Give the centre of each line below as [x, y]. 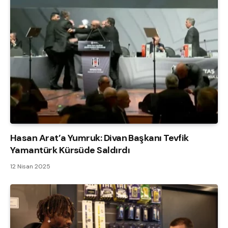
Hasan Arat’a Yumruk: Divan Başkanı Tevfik [99, 138]
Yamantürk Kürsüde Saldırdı [70, 150]
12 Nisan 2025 [30, 167]
